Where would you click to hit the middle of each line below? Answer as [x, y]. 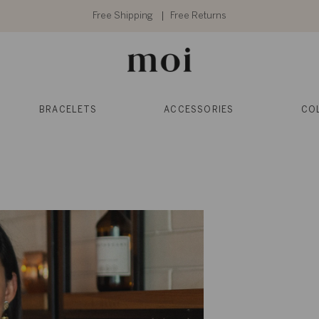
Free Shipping [124, 16]
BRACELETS [68, 110]
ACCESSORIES [199, 110]
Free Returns [198, 16]
